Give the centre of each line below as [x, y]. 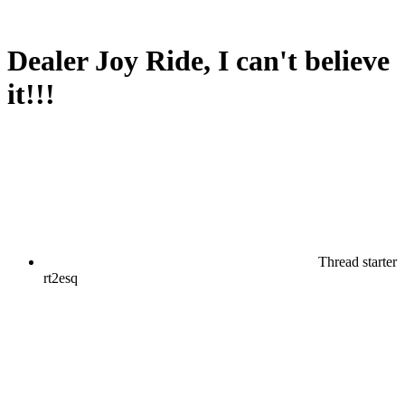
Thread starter [358, 261]
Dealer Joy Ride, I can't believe [198, 61]
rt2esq [61, 278]
